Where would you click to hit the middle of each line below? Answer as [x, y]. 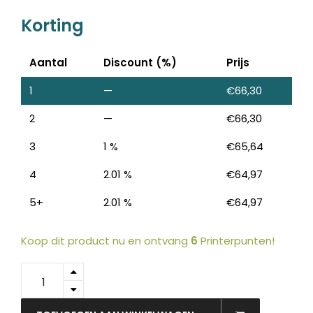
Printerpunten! [236, 241]
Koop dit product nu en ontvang [106, 241]
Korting [52, 26]
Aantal [48, 63]
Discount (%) [140, 63]
